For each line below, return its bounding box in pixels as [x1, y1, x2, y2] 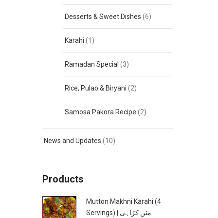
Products [42, 173, 84, 185]
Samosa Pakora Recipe [65, 108, 136, 116]
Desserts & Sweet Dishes [65, 13, 141, 20]
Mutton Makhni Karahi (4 [86, 198, 161, 205]
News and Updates [44, 137, 101, 145]
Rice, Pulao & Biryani [65, 84, 127, 92]
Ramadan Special [65, 60, 119, 68]
